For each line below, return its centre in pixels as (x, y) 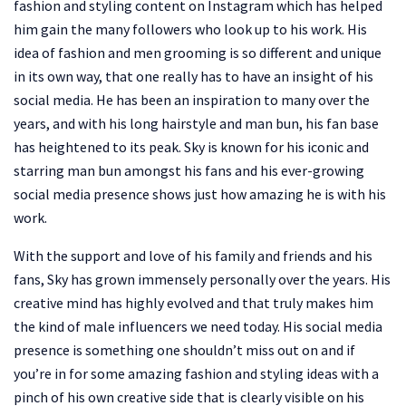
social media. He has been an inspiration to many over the (192, 100)
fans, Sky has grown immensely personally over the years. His (202, 280)
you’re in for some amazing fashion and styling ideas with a (196, 374)
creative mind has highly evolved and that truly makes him (193, 303)
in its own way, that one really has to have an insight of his (193, 77)
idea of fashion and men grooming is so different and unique (198, 53)
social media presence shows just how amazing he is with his (200, 194)
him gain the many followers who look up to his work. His (190, 29)
